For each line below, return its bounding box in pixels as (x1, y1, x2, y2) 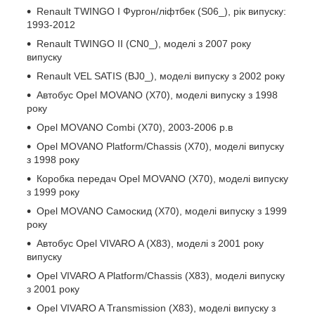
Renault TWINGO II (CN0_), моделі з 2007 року (37, 37, 251, 49)
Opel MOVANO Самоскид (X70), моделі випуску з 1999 (37, 205, 287, 217)
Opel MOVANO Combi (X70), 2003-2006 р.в (37, 121, 233, 133)
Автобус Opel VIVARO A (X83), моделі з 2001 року (37, 237, 264, 249)
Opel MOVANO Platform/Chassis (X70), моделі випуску (37, 140, 284, 152)
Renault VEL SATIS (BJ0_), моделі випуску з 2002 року (37, 70, 285, 82)
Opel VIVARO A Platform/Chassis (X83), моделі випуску (37, 269, 285, 281)
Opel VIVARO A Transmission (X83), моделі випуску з (37, 302, 276, 314)
